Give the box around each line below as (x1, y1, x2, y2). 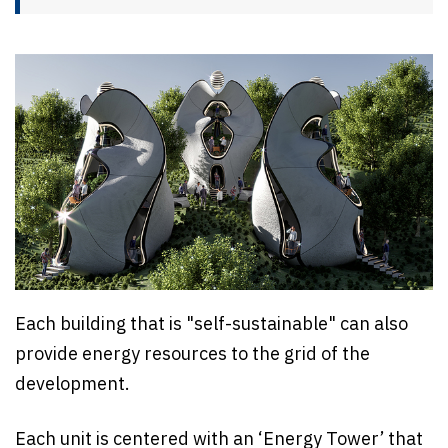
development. (15, 369, 134, 400)
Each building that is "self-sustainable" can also (15, 309, 408, 340)
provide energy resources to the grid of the (15, 339, 370, 370)
